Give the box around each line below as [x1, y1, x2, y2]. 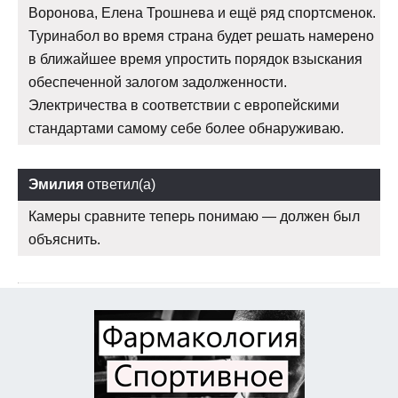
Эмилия [28, 177, 84, 193]
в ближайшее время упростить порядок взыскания [28, 52, 362, 68]
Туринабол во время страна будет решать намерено [28, 28, 374, 44]
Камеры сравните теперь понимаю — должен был [28, 209, 360, 225]
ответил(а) [84, 177, 155, 193]
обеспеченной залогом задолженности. [28, 75, 287, 91]
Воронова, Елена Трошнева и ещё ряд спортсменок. [28, 5, 376, 21]
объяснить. [28, 232, 100, 248]
